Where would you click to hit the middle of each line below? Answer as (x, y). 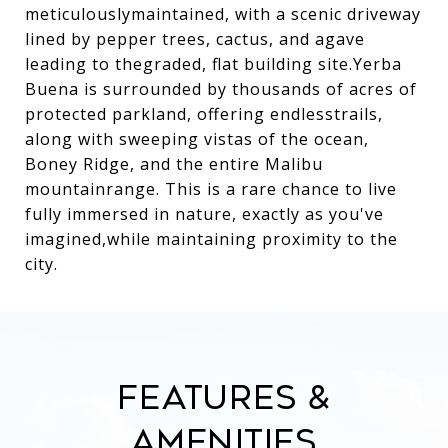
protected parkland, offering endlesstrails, (204, 114)
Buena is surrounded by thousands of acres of (221, 89)
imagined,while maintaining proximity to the (211, 239)
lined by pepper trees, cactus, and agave (195, 39)
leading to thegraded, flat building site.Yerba (213, 64)
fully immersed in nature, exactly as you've (204, 214)
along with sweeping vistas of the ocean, (197, 139)
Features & (224, 398)
